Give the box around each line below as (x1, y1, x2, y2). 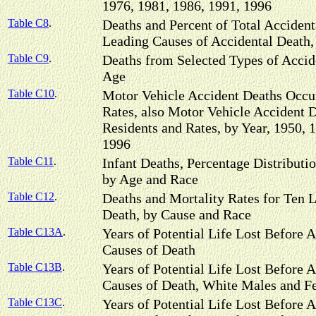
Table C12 (8, 190, 54, 202)
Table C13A (8, 226, 63, 238)
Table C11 (8, 155, 54, 167)
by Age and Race (102, 171, 198, 187)
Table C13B (8, 261, 62, 273)
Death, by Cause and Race (102, 207, 251, 222)
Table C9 (8, 52, 49, 64)
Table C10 (8, 87, 54, 99)
